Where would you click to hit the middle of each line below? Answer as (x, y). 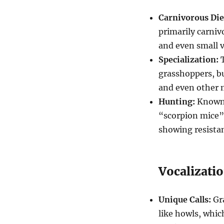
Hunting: (176, 101)
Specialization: (188, 59)
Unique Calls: (184, 199)
